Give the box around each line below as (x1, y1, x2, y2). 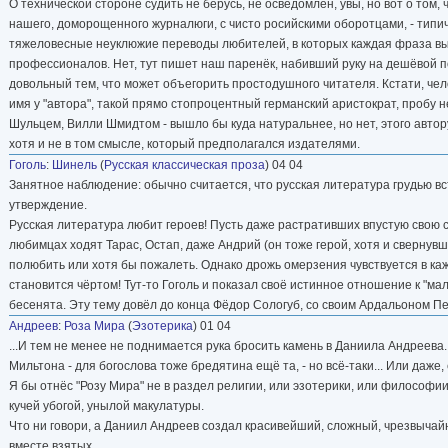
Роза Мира (64, 318, 125, 333)
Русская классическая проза (104, 157, 265, 172)
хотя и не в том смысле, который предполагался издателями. (9, 136, 360, 151)
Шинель (52, 157, 97, 172)
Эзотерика (132, 318, 193, 333)
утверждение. (9, 197, 87, 212)
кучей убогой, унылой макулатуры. (9, 398, 204, 413)
